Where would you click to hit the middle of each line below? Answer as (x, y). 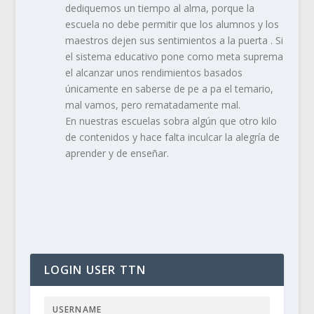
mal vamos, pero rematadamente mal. (154, 105)
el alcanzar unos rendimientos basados (153, 73)
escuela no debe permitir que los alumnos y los (172, 25)
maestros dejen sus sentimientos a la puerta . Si (174, 41)
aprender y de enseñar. (118, 153)
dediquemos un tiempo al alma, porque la (159, 8)
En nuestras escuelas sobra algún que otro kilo (171, 121)
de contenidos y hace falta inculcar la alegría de (172, 137)
